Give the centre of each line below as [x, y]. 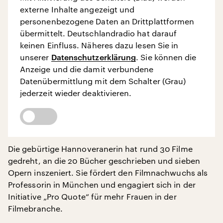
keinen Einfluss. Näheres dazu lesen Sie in [99, 45]
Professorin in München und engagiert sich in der [102, 184]
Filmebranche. [36, 208]
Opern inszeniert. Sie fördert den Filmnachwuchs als [108, 172]
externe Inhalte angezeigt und [77, 9]
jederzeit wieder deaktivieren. [76, 93]
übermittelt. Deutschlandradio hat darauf [99, 33]
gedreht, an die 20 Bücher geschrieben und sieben [104, 161]
